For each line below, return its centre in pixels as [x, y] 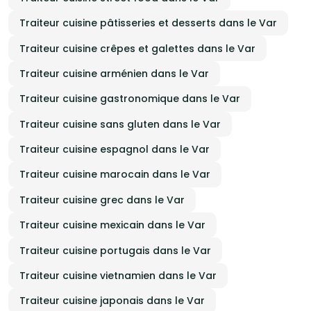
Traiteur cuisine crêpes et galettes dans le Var [137, 48]
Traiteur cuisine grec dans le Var [102, 200]
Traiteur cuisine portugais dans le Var [115, 250]
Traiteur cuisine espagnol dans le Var [115, 150]
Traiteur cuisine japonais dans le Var [112, 301]
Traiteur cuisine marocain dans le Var [115, 175]
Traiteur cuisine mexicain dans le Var [112, 225]
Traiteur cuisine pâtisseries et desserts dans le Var [148, 23]
